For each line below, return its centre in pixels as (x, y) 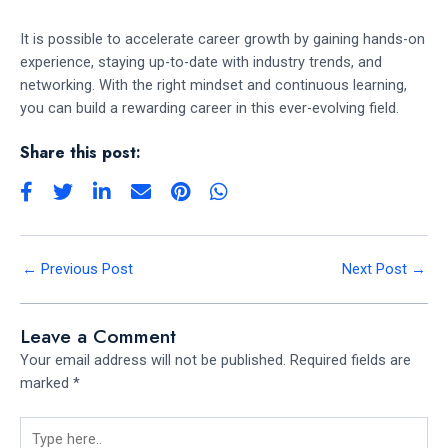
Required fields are (350, 359)
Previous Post (85, 269)
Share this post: (80, 153)
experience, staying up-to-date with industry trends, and (201, 61)
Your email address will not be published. (153, 359)
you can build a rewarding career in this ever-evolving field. (209, 107)
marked (46, 382)
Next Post (376, 269)
